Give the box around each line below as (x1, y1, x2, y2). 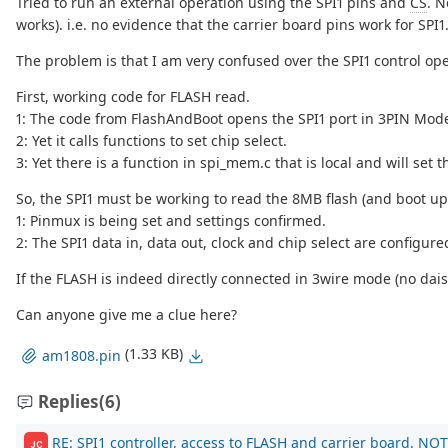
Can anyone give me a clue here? (16, 305, 237, 325)
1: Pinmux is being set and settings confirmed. (16, 211, 326, 231)
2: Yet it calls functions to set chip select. (16, 131, 287, 151)
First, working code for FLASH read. (16, 87, 250, 107)
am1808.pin (42, 346, 121, 366)
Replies (38, 390, 99, 414)
